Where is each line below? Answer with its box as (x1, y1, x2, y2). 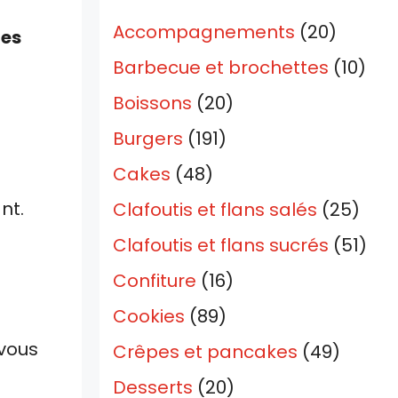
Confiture (113, 268, 196, 294)
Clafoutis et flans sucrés (113, 233, 329, 259)
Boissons (113, 91, 192, 116)
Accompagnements (113, 20, 295, 45)
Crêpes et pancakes (113, 339, 298, 365)
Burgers (113, 126, 183, 152)
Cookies (113, 304, 185, 330)
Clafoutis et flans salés (113, 197, 317, 223)
